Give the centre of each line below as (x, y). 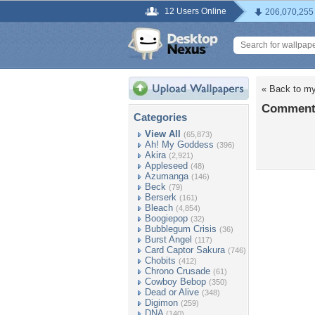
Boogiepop (166, 218)
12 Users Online (195, 11)
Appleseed (166, 166)
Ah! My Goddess (179, 144)
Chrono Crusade (178, 271)
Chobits (160, 261)
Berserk (161, 197)
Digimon (161, 303)
